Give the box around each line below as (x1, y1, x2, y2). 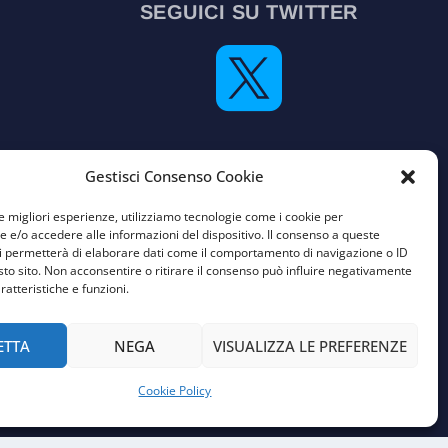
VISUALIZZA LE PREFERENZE (212, 335, 407, 356)
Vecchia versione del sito (155, 152, 343, 175)
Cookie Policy (138, 382, 212, 400)
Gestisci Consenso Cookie (85, 166, 265, 187)
